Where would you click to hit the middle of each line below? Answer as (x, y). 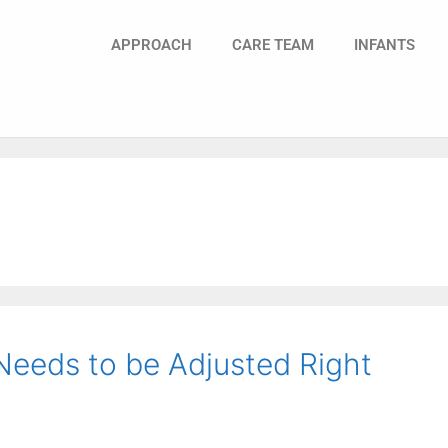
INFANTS (384, 45)
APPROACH (151, 45)
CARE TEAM (273, 45)
